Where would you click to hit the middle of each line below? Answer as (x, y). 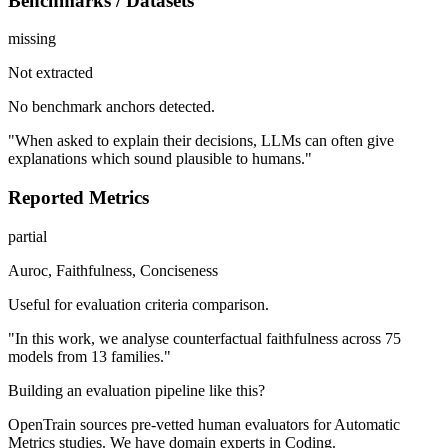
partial (27, 236)
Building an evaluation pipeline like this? (136, 390)
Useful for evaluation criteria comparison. (138, 304)
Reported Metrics (78, 198)
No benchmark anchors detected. (111, 107)
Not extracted (50, 73)
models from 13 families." (89, 356)
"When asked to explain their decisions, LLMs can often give (201, 141)
